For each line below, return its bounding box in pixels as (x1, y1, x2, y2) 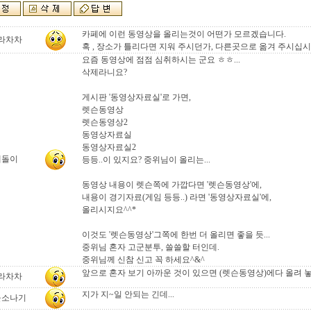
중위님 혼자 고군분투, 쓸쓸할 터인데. (82, 242, 219, 252)
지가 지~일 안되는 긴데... (82, 289, 174, 299)
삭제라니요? (82, 67, 127, 77)
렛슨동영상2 (82, 117, 128, 127)
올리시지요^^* (82, 205, 136, 215)
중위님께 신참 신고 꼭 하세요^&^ (82, 255, 205, 264)
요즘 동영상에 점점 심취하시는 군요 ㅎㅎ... (82, 55, 240, 65)
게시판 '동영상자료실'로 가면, (82, 92, 191, 102)
